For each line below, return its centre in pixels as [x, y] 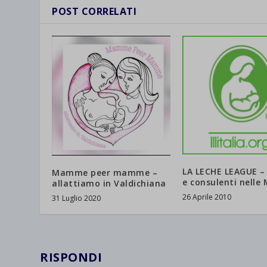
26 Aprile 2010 [207, 197]
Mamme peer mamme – [105, 172]
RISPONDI [71, 257]
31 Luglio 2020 [77, 198]
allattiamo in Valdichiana [109, 183]
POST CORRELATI [94, 12]
